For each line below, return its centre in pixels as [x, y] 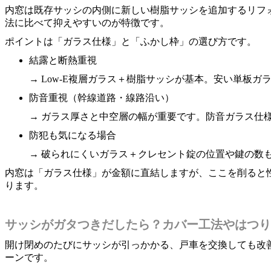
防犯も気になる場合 [73, 135]
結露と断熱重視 [63, 60]
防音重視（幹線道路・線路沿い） [102, 97]
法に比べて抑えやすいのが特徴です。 [87, 22]
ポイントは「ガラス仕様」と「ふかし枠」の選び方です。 [131, 41]
